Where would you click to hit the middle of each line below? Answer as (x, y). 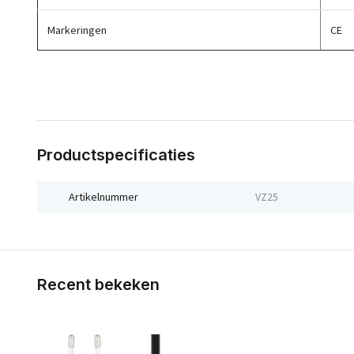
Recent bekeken (98, 284)
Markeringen (77, 30)
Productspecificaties (116, 155)
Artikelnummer (104, 197)
